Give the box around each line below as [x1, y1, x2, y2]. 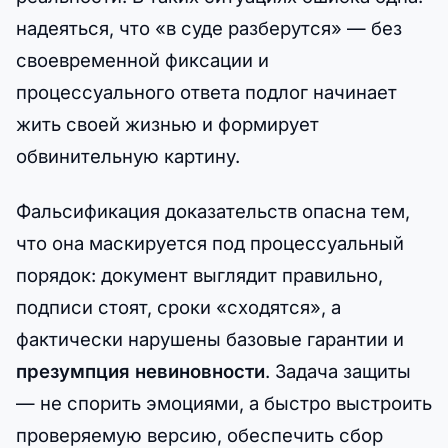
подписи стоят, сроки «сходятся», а [16, 296, 341, 319]
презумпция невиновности [16, 360, 265, 383]
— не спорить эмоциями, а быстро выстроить [16, 392, 432, 415]
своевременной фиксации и [16, 49, 269, 71]
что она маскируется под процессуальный [16, 232, 404, 255]
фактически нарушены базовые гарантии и [16, 328, 404, 351]
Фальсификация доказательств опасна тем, [16, 200, 410, 223]
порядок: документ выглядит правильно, [16, 264, 383, 287]
